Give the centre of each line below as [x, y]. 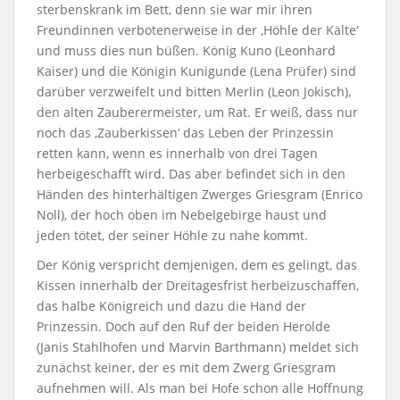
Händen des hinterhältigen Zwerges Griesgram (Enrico [200, 194]
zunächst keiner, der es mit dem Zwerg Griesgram [186, 367]
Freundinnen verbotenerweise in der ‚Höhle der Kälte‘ [197, 30]
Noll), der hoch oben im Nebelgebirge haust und [182, 215]
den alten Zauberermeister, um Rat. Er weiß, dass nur [197, 112]
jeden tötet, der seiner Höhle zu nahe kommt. [172, 235]
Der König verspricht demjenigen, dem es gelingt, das [197, 265]
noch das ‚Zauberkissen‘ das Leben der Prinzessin [185, 133]
